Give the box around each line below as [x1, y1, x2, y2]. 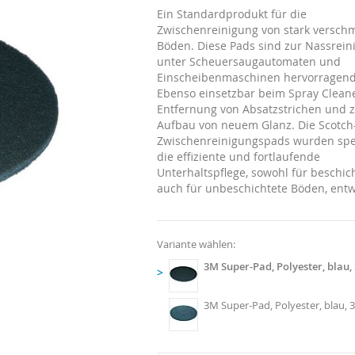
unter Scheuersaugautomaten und [157, 54, 342, 69]
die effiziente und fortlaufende [157, 149, 321, 164]
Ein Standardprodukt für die [157, 6, 307, 21]
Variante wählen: [157, 237, 236, 251]
